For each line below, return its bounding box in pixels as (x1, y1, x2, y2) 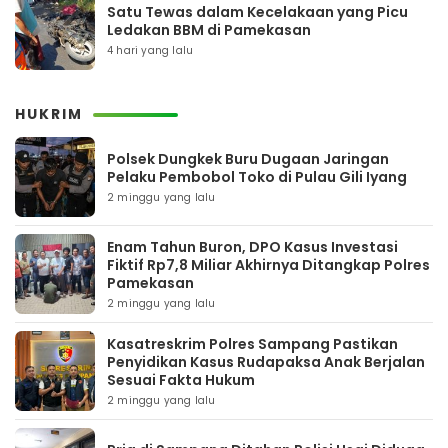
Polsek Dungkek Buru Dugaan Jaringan (107, 149, 389, 169)
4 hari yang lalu (107, 43, 194, 58)
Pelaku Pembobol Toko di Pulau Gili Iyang (107, 167, 407, 187)
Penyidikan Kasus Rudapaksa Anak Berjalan (107, 352, 425, 372)
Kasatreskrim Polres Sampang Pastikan (107, 334, 398, 354)
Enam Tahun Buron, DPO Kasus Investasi (107, 237, 398, 257)
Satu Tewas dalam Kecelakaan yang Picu (107, 2, 408, 22)
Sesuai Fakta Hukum (107, 370, 255, 390)
